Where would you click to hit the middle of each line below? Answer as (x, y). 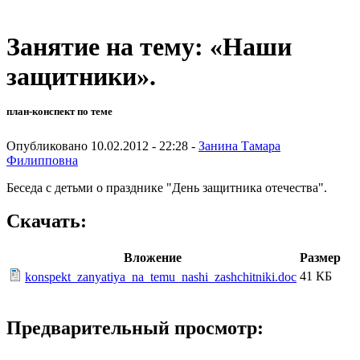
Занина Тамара (239, 145)
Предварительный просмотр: (135, 328)
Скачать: (47, 221)
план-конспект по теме (59, 112)
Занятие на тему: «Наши (149, 47)
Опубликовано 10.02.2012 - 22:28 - (102, 145)
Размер (320, 258)
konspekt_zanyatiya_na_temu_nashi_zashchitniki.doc (161, 277)
